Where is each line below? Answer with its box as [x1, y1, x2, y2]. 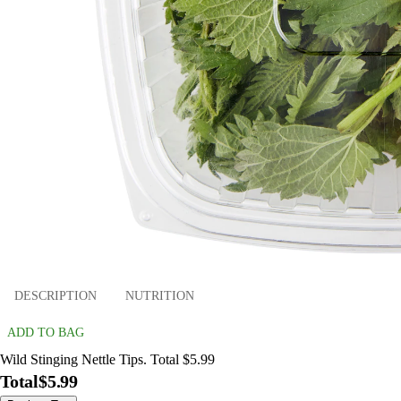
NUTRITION [125, 288, 194, 303]
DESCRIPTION [14, 288, 97, 303]
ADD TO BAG [7, 326, 84, 340]
